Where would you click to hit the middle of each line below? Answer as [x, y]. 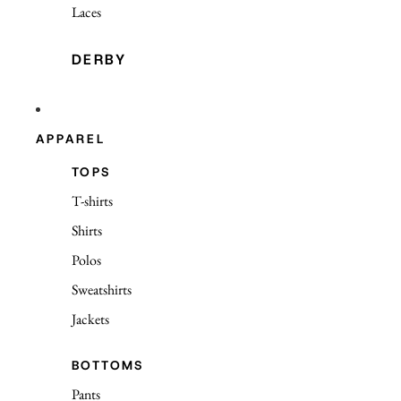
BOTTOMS [108, 365]
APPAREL [71, 138]
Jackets [90, 319]
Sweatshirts [102, 290]
